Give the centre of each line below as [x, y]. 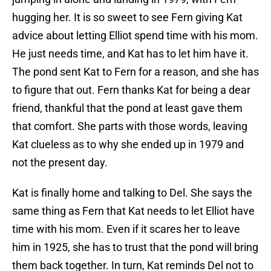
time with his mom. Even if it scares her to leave [126, 229]
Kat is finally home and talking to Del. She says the [132, 193]
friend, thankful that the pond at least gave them [127, 108]
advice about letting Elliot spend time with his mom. [135, 36]
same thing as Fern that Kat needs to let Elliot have [133, 211]
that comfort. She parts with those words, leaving [130, 126]
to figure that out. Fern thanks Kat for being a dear [131, 90]
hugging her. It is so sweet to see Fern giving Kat [127, 18]
